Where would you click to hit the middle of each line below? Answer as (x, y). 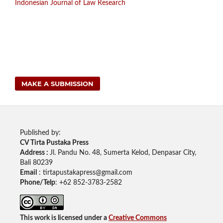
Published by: (40, 133)
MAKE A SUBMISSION (58, 84)
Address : (35, 153)
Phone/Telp (37, 183)
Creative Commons (137, 218)
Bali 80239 (36, 163)
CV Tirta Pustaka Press (54, 143)
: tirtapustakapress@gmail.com (84, 173)
